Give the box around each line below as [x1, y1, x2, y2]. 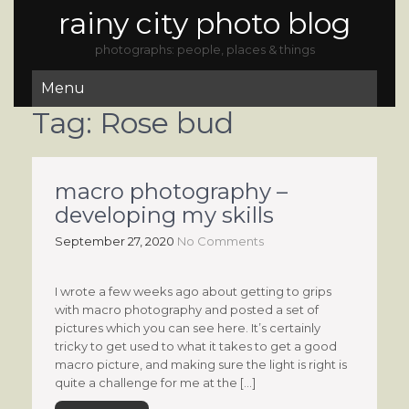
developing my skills [55, 202, 274, 228]
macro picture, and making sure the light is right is [55, 357, 347, 372]
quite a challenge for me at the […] [55, 375, 256, 390]
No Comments [177, 234, 264, 248]
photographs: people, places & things [94, 42, 315, 57]
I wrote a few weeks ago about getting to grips [55, 284, 331, 299]
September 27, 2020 [55, 234, 174, 248]
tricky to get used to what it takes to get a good [55, 339, 337, 353]
